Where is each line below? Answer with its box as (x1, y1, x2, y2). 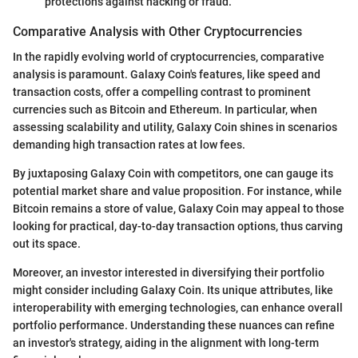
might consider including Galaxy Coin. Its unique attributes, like (13, 283, 333, 296)
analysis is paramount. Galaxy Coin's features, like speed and (13, 67, 320, 81)
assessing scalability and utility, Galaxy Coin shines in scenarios (13, 120, 337, 133)
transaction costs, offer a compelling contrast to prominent (13, 85, 311, 98)
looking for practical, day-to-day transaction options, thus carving (13, 219, 343, 233)
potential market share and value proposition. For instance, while (13, 184, 342, 197)
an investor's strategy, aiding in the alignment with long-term (13, 336, 319, 349)
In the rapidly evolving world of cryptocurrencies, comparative (13, 50, 324, 63)
